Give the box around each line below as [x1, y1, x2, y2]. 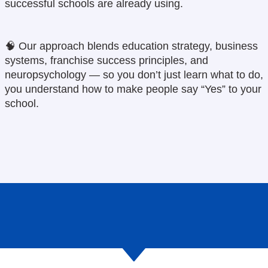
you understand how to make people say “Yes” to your [5, 83, 261, 95]
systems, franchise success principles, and [5, 54, 208, 66]
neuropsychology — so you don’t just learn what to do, [5, 68, 263, 81]
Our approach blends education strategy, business [19, 39, 258, 52]
